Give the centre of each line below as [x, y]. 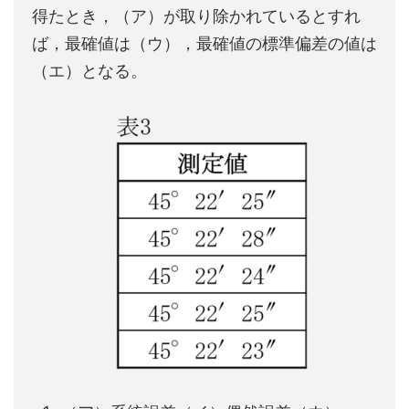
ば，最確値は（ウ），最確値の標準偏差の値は [204, 43]
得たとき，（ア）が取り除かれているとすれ [196, 16]
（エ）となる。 [89, 71]
